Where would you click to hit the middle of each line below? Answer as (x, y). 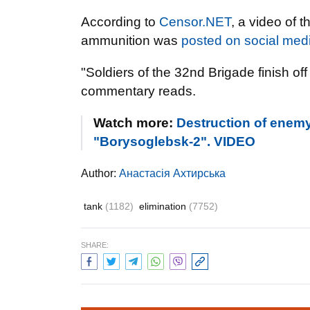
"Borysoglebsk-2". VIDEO (174, 142)
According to (120, 22)
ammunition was (131, 40)
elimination (164, 206)
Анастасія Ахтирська (172, 173)
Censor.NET (195, 22)
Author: (100, 173)
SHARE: (95, 245)
